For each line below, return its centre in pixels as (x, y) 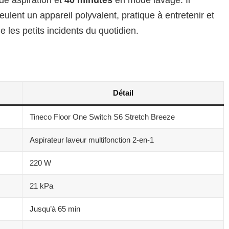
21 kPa (41, 186)
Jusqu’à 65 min (55, 209)
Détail (123, 93)
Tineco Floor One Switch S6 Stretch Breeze (102, 117)
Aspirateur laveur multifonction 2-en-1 (92, 140)
